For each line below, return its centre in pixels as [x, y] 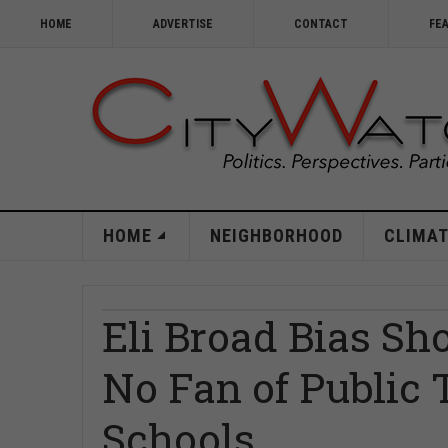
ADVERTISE [183, 24]
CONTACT [321, 24]
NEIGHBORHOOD [276, 235]
